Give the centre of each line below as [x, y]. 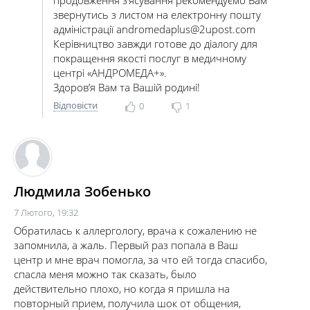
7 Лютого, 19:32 [46, 212]
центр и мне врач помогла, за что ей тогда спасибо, [140, 259]
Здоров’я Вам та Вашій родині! [127, 87]
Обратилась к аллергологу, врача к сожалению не [135, 230]
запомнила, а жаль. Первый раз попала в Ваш [126, 245]
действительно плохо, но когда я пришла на [122, 289]
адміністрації [85, 29]
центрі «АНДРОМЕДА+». [110, 73]
